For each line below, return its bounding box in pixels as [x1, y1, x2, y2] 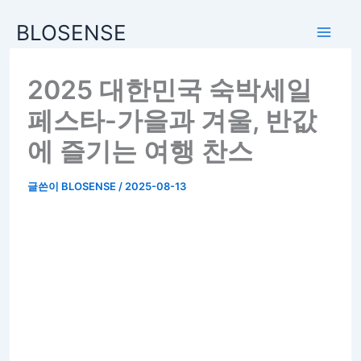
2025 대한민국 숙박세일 [27, 74, 312, 106]
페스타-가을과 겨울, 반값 [27, 105, 317, 136]
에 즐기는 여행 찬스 [27, 135, 253, 167]
